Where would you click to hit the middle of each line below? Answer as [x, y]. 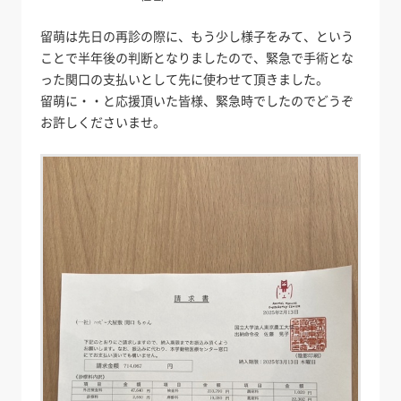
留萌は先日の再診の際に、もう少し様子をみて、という [197, 35]
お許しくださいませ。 [103, 121]
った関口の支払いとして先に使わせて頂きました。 [185, 78]
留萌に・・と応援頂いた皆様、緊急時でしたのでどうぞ [197, 100]
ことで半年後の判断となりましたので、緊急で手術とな [197, 57]
